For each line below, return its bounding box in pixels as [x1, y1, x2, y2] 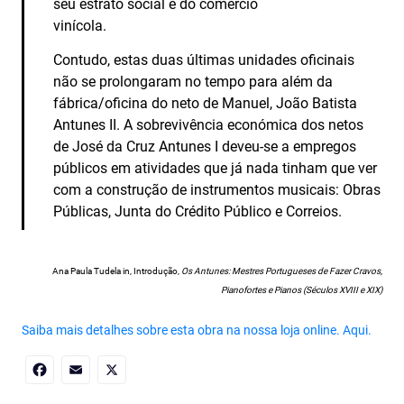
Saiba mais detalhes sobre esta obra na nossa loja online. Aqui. [22, 323, 372, 337]
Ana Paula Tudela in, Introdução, [52, 266, 181, 276]
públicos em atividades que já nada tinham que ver [53, 160, 378, 177]
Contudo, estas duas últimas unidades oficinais [53, 51, 355, 69]
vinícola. [53, 17, 107, 34]
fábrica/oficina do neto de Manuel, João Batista [53, 95, 358, 112]
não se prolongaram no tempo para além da [53, 73, 334, 90]
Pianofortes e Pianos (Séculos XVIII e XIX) [221, 285, 382, 295]
